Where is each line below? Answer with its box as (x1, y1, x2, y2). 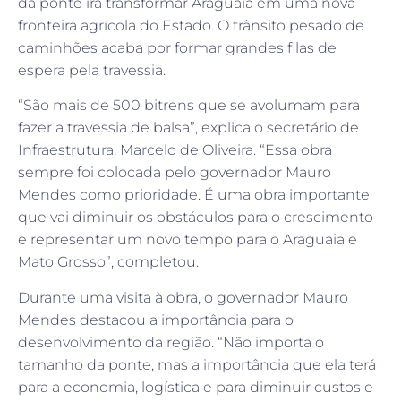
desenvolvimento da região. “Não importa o (18, 333, 324, 351)
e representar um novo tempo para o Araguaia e (18, 231, 357, 249)
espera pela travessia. (18, 61, 166, 79)
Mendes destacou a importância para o (18, 311, 294, 328)
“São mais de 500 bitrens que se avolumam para (18, 97, 360, 115)
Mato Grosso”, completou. (18, 253, 199, 271)
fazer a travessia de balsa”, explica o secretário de (18, 119, 359, 137)
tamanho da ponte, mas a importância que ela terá (18, 355, 376, 373)
